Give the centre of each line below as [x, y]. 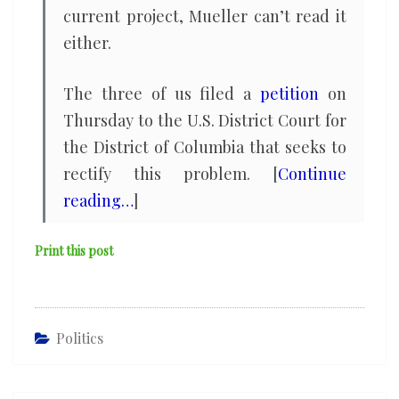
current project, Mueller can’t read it [205, 16]
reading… [98, 200]
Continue [312, 174]
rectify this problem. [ [171, 174]
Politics [80, 338]
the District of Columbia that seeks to [205, 147]
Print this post [74, 251]
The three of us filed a [162, 94]
